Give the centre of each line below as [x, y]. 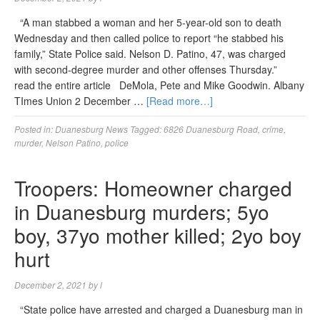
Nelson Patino [73, 142]
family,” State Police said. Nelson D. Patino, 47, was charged [150, 54]
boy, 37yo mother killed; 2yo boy [158, 235]
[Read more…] [180, 101]
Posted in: [35, 129]
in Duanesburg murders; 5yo [142, 211]
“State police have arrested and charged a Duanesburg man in [159, 309]
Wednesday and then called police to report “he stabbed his [149, 38]
